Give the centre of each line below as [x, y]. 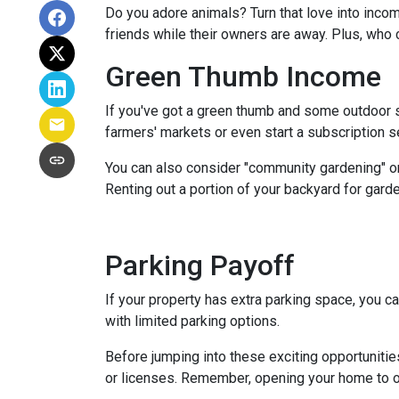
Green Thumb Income [243, 77]
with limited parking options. [192, 321]
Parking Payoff [200, 265]
